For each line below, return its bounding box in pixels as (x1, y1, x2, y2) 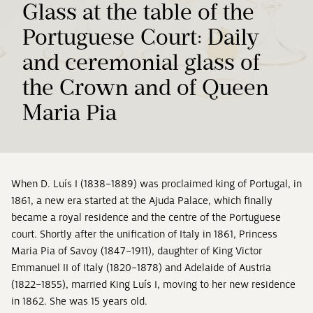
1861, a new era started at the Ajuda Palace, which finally (11, 194, 272, 207)
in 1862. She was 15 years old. (11, 295, 147, 307)
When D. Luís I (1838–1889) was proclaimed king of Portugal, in (11, 177, 302, 190)
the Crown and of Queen (22, 74, 269, 101)
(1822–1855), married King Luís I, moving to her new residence (11, 278, 296, 291)
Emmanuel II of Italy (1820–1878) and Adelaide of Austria (11, 261, 271, 274)
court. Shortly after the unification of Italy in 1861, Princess (11, 228, 277, 240)
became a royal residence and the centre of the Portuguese (11, 211, 281, 224)
